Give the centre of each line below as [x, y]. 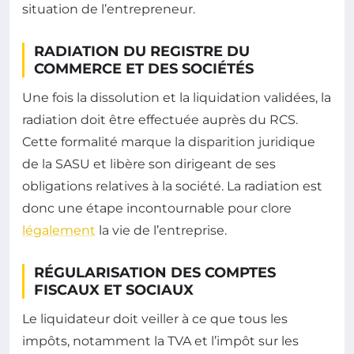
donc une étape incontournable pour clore [157, 208]
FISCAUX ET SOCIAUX [114, 290]
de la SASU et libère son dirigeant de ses [149, 164]
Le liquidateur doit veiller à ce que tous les [155, 318]
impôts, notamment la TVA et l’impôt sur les [160, 341]
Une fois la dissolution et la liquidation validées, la [177, 97]
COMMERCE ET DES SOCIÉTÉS [144, 68]
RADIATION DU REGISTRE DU [142, 51]
